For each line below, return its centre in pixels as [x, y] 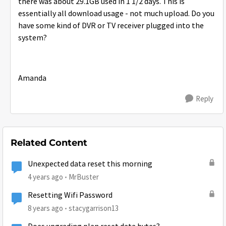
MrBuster [84, 177]
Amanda [32, 78]
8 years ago [45, 208]
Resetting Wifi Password [70, 195]
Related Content [49, 143]
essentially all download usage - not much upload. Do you [116, 14]
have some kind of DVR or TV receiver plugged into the [111, 26]
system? [33, 38]
